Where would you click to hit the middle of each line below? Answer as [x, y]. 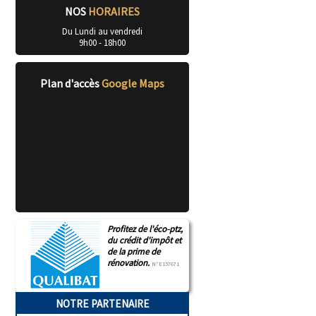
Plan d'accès [71, 83]
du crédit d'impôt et [145, 239]
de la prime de [134, 251]
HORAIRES [114, 11]
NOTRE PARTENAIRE [102, 303]
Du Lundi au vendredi [102, 31]
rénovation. [130, 262]
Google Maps [133, 83]
